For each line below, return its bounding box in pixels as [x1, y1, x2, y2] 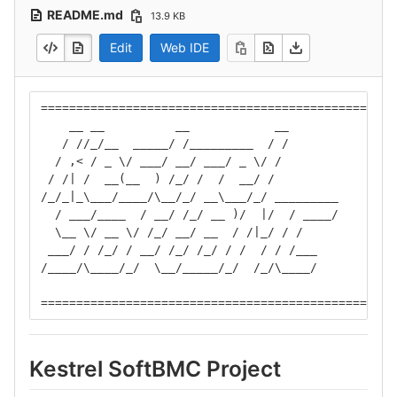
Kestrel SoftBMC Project [29, 355, 281, 383]
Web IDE [160, 40, 209, 56]
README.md [47, 7, 126, 22]
